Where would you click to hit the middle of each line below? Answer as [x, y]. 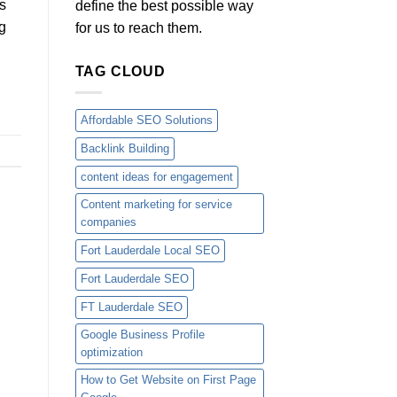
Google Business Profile [142, 335]
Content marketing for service [156, 205]
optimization [111, 353]
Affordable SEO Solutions [146, 121]
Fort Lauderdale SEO [134, 279]
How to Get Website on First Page [168, 380]
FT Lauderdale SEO [131, 307]
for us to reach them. [138, 27]
